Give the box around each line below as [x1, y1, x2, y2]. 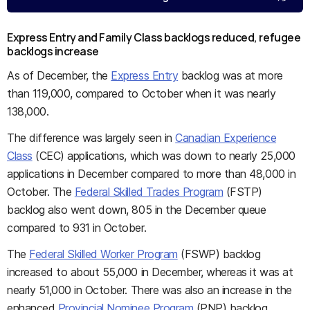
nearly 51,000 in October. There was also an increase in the [7, 283, 292, 297]
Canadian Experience [175, 131, 277, 145]
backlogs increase [7, 44, 99, 59]
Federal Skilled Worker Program [29, 247, 178, 261]
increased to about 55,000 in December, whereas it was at [7, 265, 293, 279]
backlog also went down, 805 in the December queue [7, 203, 266, 217]
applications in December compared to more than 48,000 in [7, 167, 296, 181]
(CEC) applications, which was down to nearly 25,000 [32, 149, 295, 163]
